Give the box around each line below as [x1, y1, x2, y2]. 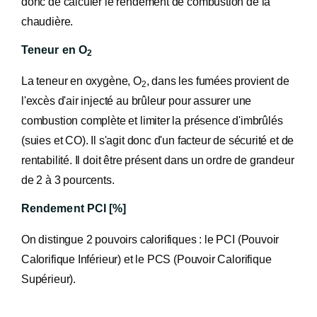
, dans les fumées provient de [146, 75, 289, 87]
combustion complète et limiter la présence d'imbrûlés [21, 115, 283, 127]
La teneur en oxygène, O [21, 75, 142, 87]
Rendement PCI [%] [21, 202, 127, 214]
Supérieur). [21, 273, 76, 285]
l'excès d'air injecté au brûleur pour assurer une [21, 95, 252, 107]
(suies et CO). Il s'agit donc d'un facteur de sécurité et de [21, 134, 294, 146]
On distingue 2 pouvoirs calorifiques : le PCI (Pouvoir [21, 234, 279, 246]
